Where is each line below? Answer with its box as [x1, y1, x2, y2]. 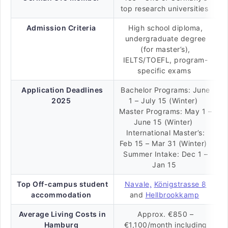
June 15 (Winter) [133, 118, 197, 126]
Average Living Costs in [18, 210, 106, 218]
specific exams [137, 66, 193, 75]
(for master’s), [140, 45, 190, 53]
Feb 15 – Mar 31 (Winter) [119, 139, 212, 148]
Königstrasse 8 [154, 180, 207, 188]
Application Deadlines [21, 85, 103, 94]
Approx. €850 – [137, 210, 193, 218]
